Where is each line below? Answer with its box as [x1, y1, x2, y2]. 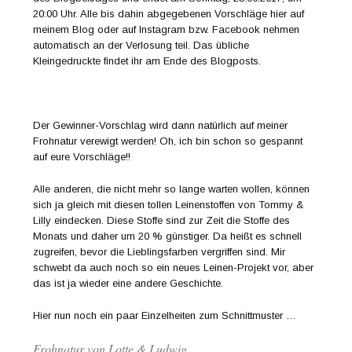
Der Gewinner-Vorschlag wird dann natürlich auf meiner [33, 119, 288, 131]
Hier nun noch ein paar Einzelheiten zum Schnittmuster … [33, 309, 297, 321]
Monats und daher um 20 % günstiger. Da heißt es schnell [33, 229, 302, 242]
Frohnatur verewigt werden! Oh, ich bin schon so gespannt [33, 134, 303, 147]
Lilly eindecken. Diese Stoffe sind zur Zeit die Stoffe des [33, 214, 291, 226]
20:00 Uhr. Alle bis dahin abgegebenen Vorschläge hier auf [33, 7, 305, 20]
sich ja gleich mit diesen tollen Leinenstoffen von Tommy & [33, 198, 304, 211]
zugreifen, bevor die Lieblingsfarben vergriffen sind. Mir [33, 245, 286, 258]
